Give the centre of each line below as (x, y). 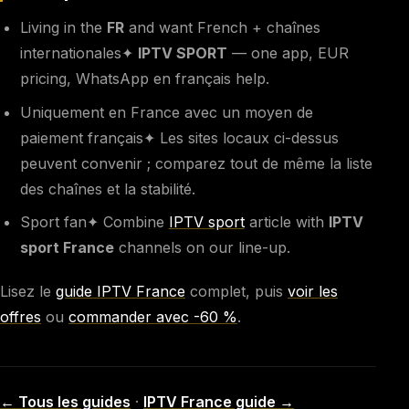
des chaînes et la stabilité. (107, 189)
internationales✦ (79, 52)
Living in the (63, 27)
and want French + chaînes (222, 27)
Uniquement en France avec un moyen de (166, 112)
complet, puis (236, 292)
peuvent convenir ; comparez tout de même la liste (196, 163)
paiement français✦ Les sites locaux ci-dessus (179, 137)
